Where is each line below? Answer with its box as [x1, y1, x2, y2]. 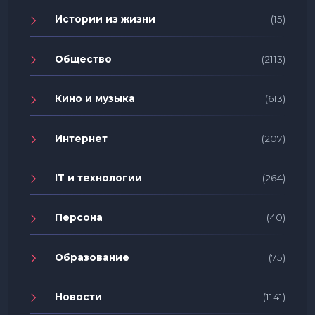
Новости [55, 291, 102, 303]
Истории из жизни [55, 13, 155, 25]
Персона [55, 212, 103, 224]
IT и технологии [55, 172, 142, 184]
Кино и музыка [55, 93, 135, 105]
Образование [55, 251, 129, 263]
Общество [55, 53, 112, 65]
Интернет [55, 132, 108, 144]
